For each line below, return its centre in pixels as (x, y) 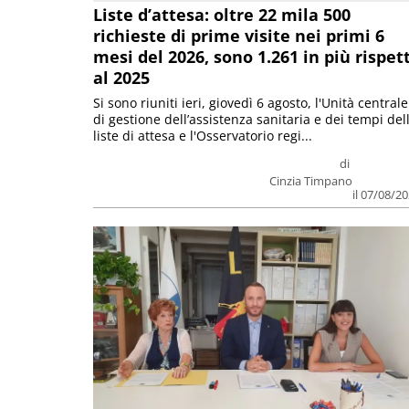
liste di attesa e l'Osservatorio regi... (203, 135)
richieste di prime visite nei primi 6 (239, 35)
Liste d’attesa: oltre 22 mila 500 (222, 14)
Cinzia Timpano (311, 180)
